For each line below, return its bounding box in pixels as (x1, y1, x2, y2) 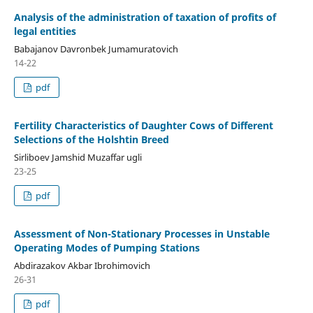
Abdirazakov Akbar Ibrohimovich (13, 259, 150, 272)
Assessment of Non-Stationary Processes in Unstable (13, 226, 270, 240)
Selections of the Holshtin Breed (13, 132, 169, 146)
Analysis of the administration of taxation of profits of (13, 10, 276, 24)
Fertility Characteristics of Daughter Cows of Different (13, 118, 273, 132)
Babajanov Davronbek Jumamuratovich (13, 42, 178, 55)
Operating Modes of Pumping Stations (13, 240, 200, 254)
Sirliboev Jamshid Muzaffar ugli (13, 150, 142, 163)
